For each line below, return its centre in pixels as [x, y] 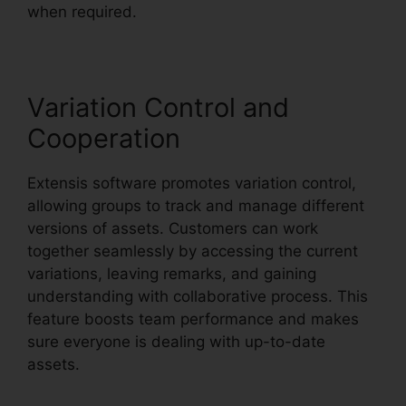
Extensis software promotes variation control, [192, 184]
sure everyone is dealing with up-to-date [176, 342]
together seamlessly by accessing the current [193, 251]
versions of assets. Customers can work [173, 229]
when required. [82, 12]
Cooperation [104, 139]
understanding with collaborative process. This [198, 297]
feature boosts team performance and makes [193, 319]
